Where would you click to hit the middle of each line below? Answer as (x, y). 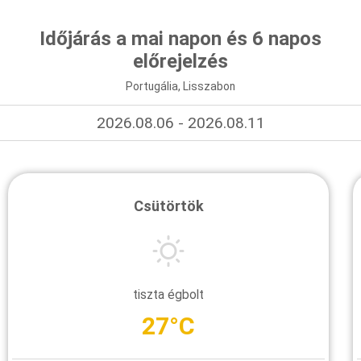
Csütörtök (168, 205)
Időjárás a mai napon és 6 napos (180, 38)
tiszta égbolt (168, 295)
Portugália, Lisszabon (180, 86)
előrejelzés (180, 61)
